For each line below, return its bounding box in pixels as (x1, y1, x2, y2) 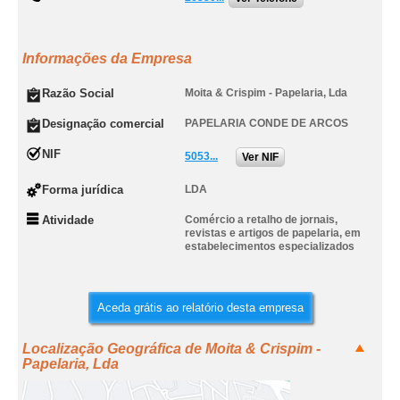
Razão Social (42, 87, 114, 100)
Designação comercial (42, 117, 164, 130)
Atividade (42, 213, 94, 227)
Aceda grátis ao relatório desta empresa (96, 301, 304, 314)
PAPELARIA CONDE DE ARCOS (185, 117, 348, 129)
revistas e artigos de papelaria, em (185, 227, 361, 239)
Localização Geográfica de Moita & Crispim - (22, 341, 321, 356)
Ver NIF (242, 151, 279, 163)
